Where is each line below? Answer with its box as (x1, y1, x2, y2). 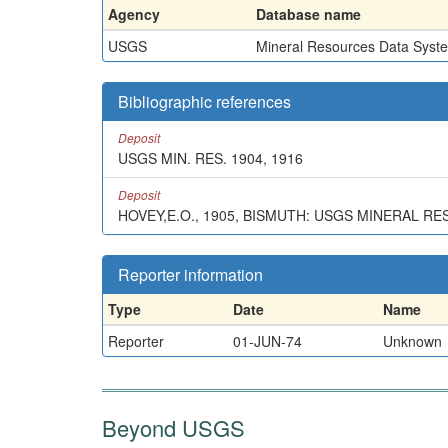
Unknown (383, 330, 442, 351)
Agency (108, 3, 160, 24)
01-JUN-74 (233, 330, 302, 351)
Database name (256, 3, 361, 24)
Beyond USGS (102, 411, 245, 443)
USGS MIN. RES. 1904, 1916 (118, 147, 303, 168)
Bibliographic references (118, 89, 291, 113)
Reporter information (118, 262, 263, 286)
